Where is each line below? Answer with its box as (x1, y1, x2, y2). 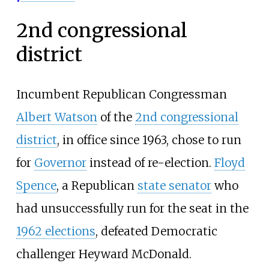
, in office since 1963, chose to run (56, 132, 241, 147)
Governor (34, 155, 86, 170)
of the (97, 109, 135, 124)
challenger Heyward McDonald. (16, 246, 192, 261)
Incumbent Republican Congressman (16, 86, 227, 101)
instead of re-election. (86, 155, 214, 170)
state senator (137, 178, 211, 193)
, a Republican (56, 178, 138, 193)
